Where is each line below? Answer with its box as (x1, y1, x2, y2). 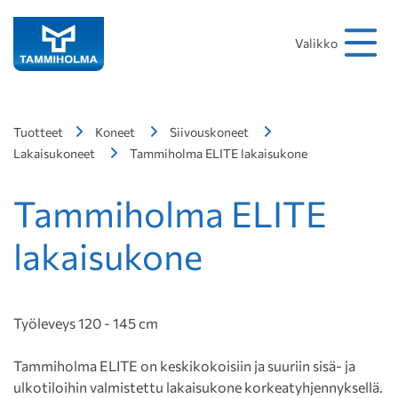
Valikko (294, 35, 338, 51)
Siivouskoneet (170, 124, 249, 139)
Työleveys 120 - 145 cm (13, 314, 158, 331)
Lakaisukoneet (13, 146, 95, 161)
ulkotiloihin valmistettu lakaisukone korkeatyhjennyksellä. (13, 378, 383, 395)
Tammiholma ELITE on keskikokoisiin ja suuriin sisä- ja (13, 357, 355, 374)
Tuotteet (13, 124, 63, 139)
